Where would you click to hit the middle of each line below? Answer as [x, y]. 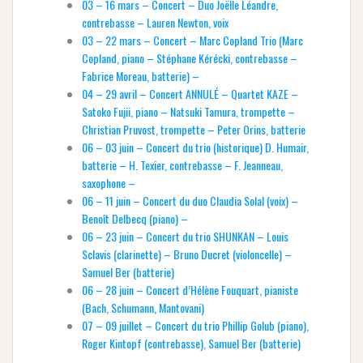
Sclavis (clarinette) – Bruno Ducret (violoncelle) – [187, 254]
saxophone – [109, 183]
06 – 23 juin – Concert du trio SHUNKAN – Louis [185, 237]
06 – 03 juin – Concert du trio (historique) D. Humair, [195, 147]
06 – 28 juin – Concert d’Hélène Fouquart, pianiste [190, 290]
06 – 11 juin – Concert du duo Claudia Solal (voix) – [190, 201]
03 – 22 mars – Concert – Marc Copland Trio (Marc [192, 41]
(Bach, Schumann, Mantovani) [143, 308]
